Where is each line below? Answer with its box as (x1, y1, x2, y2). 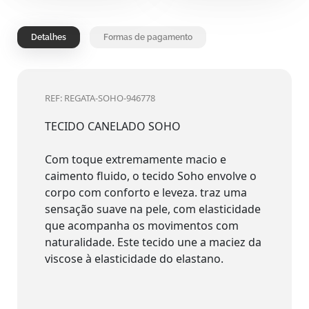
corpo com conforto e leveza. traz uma (45, 184, 247, 200)
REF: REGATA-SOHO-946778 (45, 91, 155, 104)
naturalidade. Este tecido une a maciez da (45, 234, 261, 250)
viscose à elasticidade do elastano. (45, 250, 223, 266)
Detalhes (31, 32, 66, 42)
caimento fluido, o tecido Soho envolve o (45, 168, 257, 183)
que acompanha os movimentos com (45, 217, 239, 233)
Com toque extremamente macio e (45, 151, 226, 167)
